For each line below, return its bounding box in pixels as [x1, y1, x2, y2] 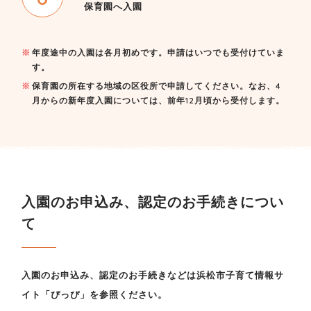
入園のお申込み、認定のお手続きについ [22, 193, 285, 211]
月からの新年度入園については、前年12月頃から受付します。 [31, 95, 285, 106]
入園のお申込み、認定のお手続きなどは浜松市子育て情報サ [22, 269, 285, 281]
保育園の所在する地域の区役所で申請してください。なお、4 [31, 81, 281, 92]
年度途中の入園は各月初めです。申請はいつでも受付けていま [31, 47, 285, 58]
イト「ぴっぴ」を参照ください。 [22, 289, 168, 301]
